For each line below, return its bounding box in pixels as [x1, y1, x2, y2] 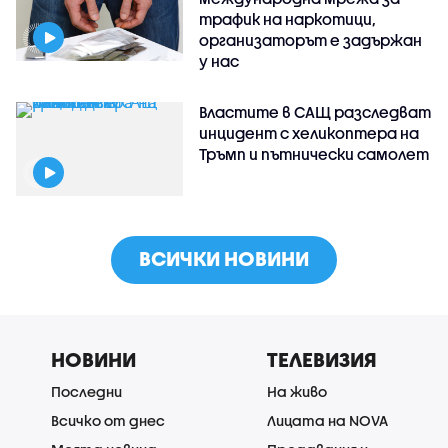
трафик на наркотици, [199, 10, 377, 29]
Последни [51, 383, 122, 401]
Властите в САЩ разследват [199, 103, 432, 122]
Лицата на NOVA [267, 412, 388, 430]
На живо [267, 383, 327, 401]
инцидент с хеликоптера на [199, 124, 420, 143]
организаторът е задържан [199, 31, 423, 50]
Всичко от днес [51, 412, 165, 430]
